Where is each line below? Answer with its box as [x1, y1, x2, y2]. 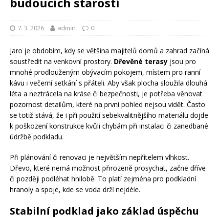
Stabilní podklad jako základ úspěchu [10, 204, 199, 218]
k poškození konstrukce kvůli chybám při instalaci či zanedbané [10, 121, 208, 131]
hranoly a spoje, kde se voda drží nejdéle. [10, 184, 140, 194]
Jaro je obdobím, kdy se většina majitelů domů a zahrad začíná [10, 45, 209, 55]
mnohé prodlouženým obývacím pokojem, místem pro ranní [10, 67, 200, 77]
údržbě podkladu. [10, 131, 64, 141]
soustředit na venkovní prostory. [10, 56, 114, 66]
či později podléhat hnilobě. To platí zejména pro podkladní [10, 174, 196, 183]
